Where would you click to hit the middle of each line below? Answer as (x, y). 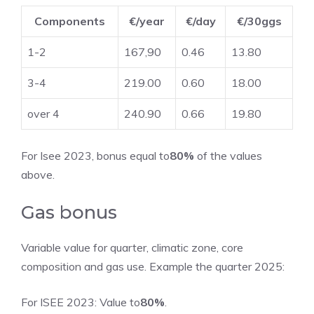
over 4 (43, 114)
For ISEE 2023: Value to (81, 302)
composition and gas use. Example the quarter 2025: (153, 266)
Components (70, 21)
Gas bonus (69, 212)
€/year (147, 21)
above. (38, 175)
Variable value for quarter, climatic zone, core (132, 247)
